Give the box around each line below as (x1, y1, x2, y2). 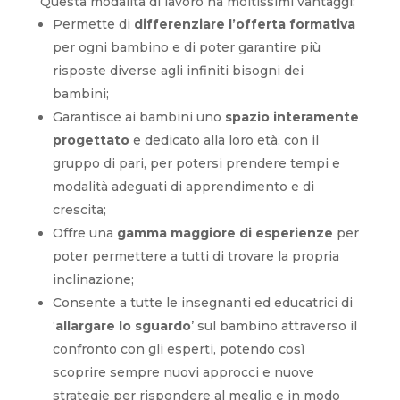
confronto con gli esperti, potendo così (52, 341, 304, 357)
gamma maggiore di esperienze (116, 225, 333, 241)
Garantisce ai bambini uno (52, 109, 225, 125)
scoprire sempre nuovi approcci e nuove (52, 364, 314, 380)
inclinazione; (52, 271, 134, 287)
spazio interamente (224, 109, 359, 125)
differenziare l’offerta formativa (133, 16, 355, 32)
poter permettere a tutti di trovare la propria (52, 248, 339, 264)
